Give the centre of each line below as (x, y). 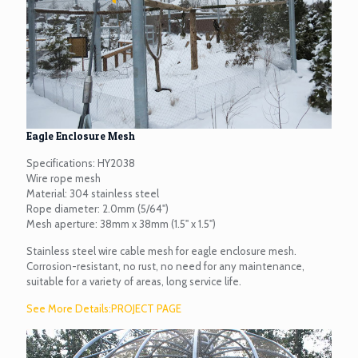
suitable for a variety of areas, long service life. (134, 281)
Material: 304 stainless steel (93, 193)
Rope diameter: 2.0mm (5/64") (97, 208)
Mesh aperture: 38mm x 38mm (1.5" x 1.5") (121, 223)
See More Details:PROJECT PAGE (104, 308)
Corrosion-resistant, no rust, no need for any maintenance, (165, 266)
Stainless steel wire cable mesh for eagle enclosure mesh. (161, 251)
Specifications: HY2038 (81, 163)
